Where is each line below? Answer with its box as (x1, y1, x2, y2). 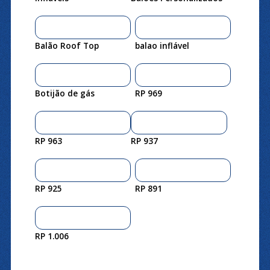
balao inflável (134, 39, 189, 51)
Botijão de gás (34, 87, 95, 99)
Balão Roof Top (34, 39, 99, 51)
